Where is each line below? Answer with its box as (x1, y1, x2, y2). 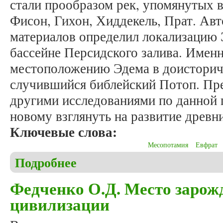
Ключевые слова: (10, 122, 121, 142)
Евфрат (196, 140, 218, 150)
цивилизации (10, 192, 110, 217)
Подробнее (15, 153, 77, 172)
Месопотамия (148, 140, 188, 150)
